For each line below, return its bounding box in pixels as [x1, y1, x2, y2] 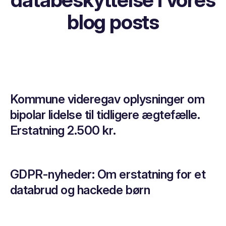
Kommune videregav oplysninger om [10, 92, 205, 107]
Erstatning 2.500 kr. [10, 123, 116, 138]
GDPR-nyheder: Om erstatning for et [10, 167, 206, 182]
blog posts [67, 9, 159, 34]
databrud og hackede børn [10, 183, 150, 198]
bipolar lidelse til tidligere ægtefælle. [10, 107, 200, 123]
